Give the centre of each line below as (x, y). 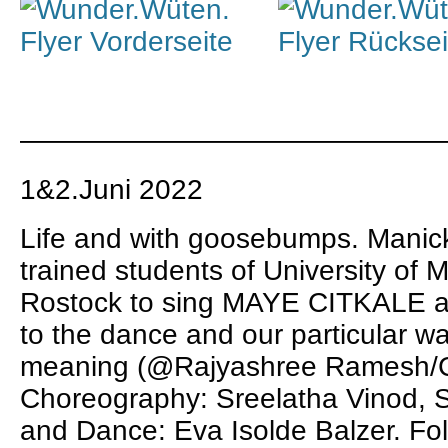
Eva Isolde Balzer (283, 430)
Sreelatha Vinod (317, 398)
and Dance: (97, 430)
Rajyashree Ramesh (302, 366)
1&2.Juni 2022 (111, 189)
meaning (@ (97, 366)
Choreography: (118, 398)
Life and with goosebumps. (193, 238)
